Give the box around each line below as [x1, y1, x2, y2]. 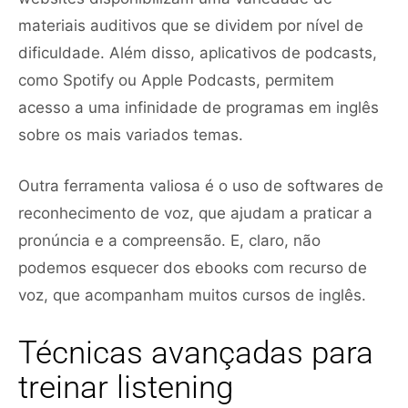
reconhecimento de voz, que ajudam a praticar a [18, 203, 372, 222]
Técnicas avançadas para [18, 333, 373, 372]
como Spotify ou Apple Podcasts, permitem [18, 70, 334, 89]
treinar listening [18, 368, 233, 406]
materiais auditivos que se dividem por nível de [18, 15, 363, 35]
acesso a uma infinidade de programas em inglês [18, 97, 379, 117]
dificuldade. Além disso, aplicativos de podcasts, [18, 43, 377, 62]
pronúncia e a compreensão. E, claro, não [18, 230, 321, 250]
